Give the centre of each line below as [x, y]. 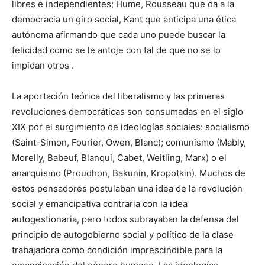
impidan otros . [43, 65]
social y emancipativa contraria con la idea [100, 203]
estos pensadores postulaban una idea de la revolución [127, 188]
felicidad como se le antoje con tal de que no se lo [116, 50]
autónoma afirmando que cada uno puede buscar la [119, 34]
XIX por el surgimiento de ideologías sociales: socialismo [131, 127]
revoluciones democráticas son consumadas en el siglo [127, 111]
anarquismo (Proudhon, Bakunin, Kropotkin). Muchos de [129, 173]
